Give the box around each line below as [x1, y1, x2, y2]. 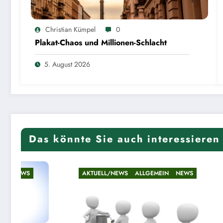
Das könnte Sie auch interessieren [29, 132, 220, 147]
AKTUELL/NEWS [29, 169, 76, 178]
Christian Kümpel [45, 24, 96, 35]
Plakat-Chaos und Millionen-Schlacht [35, 37, 167, 49]
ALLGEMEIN [82, 169, 116, 178]
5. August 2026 [44, 59, 90, 70]
